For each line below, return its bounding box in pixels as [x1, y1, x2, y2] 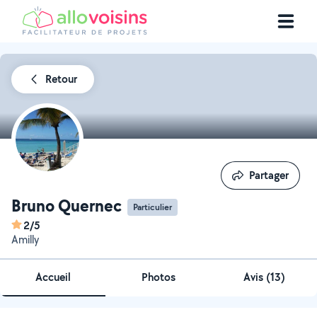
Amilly [11, 232, 39, 247]
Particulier [133, 200, 172, 213]
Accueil [35, 270, 71, 284]
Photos [141, 270, 175, 284]
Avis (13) [243, 270, 285, 284]
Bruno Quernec [11, 194, 122, 217]
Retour [45, 71, 77, 86]
